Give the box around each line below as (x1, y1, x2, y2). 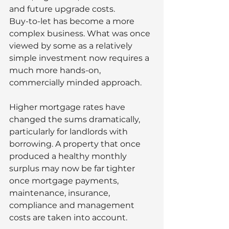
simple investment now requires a (9, 53, 151, 63)
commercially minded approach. (9, 77, 142, 87)
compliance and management (9, 200, 136, 210)
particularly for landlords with (9, 126, 130, 136)
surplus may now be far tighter (9, 163, 137, 173)
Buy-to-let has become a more (9, 16, 136, 26)
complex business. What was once (9, 28, 152, 38)
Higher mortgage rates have (9, 102, 127, 112)
